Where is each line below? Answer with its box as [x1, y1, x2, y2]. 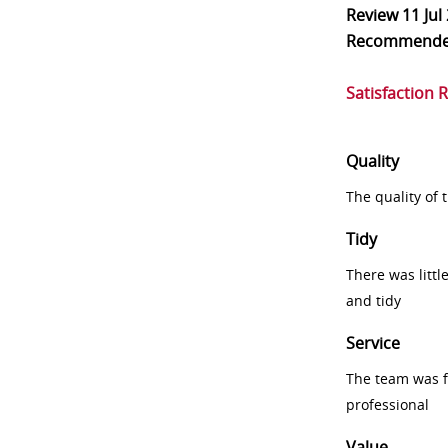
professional [346, 395, 429, 414]
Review [346, 4, 402, 26]
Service [346, 332, 400, 354]
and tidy [346, 291, 401, 310]
